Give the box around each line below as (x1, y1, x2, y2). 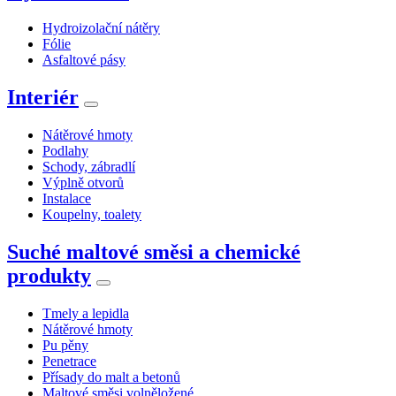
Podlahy (42, 142, 88, 158)
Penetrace (42, 353, 96, 369)
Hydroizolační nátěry (42, 19, 160, 35)
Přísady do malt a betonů (42, 369, 180, 385)
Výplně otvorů (42, 174, 124, 190)
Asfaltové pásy (42, 51, 126, 67)
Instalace (42, 190, 91, 206)
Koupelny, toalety (42, 206, 141, 222)
